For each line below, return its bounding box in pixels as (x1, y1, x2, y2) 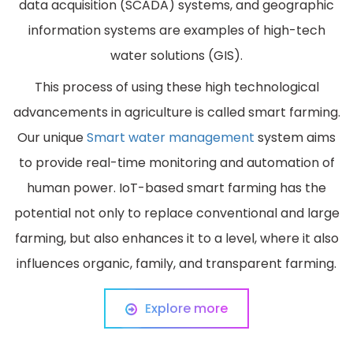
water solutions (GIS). (110, 46, 243, 65)
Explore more (145, 299, 228, 318)
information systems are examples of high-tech (28, 21, 325, 40)
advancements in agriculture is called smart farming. (13, 103, 340, 122)
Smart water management (87, 128, 255, 147)
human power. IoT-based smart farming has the (27, 179, 326, 198)
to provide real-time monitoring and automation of (18, 154, 335, 173)
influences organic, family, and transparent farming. (17, 255, 336, 273)
